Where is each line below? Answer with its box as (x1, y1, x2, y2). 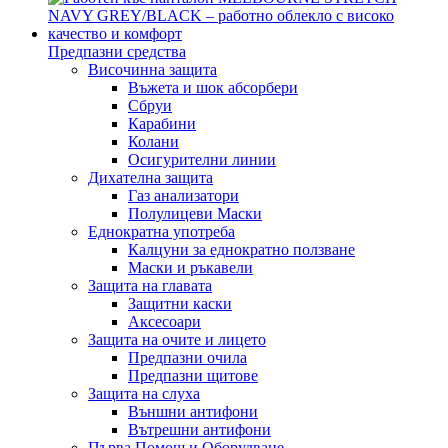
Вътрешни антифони (128, 420, 271, 438)
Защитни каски (128, 294, 232, 312)
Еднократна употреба (88, 222, 235, 240)
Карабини (128, 114, 196, 132)
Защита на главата (88, 276, 212, 294)
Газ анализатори (128, 186, 239, 204)
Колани (128, 132, 179, 150)
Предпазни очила (128, 348, 247, 366)
